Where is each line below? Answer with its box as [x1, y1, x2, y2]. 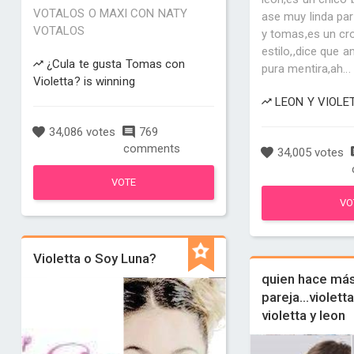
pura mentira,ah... [261, 62, 351, 76]
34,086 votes [45, 125, 115, 139]
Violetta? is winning [32, 74, 135, 88]
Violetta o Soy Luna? [32, 250, 156, 266]
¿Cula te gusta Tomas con [43, 57, 186, 71]
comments [123, 141, 181, 156]
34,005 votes [273, 145, 344, 160]
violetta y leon [261, 307, 345, 323]
